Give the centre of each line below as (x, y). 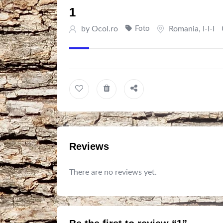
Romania (184, 29)
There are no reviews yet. (113, 172)
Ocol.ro (105, 29)
